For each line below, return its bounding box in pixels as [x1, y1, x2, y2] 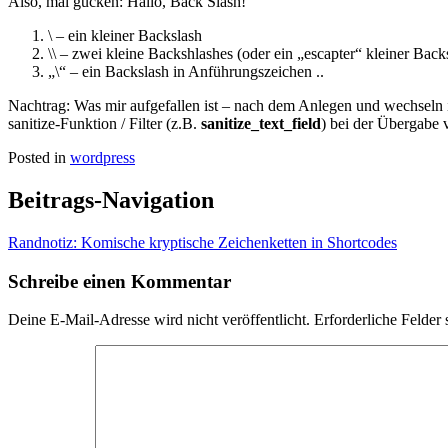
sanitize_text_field [201, 115, 321, 133]
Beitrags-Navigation [8, 187, 214, 214]
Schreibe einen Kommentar [8, 270, 231, 292]
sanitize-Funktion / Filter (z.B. [8, 115, 201, 133]
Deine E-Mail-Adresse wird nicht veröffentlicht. [8, 311, 310, 329]
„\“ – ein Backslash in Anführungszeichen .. [48, 63, 324, 81]
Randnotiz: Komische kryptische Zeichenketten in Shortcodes [8, 234, 397, 252]
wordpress [70, 149, 135, 167]
